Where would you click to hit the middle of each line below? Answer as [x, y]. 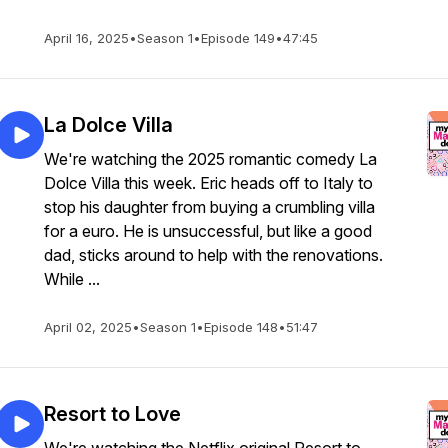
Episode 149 [238, 38]
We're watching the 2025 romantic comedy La [210, 159]
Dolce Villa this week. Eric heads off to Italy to [208, 183]
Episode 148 [241, 327]
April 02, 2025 [88, 327]
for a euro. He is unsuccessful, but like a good [208, 231]
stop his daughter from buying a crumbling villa [209, 207]
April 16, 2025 [86, 38]
